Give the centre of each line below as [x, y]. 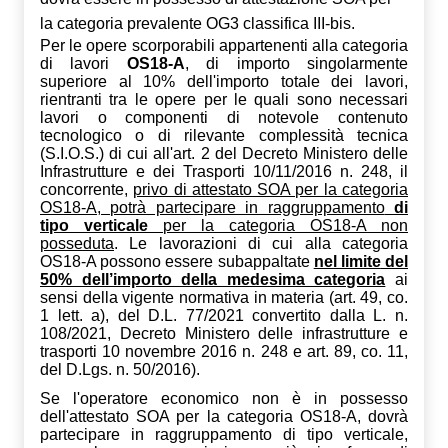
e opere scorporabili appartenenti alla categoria [241, 46]
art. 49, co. [370, 298]
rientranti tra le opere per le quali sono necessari [224, 100]
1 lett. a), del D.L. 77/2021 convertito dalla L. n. [224, 316]
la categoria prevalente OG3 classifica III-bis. [197, 24]
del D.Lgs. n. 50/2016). [120, 370]
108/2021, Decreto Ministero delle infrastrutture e [224, 334]
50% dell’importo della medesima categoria [213, 280]
